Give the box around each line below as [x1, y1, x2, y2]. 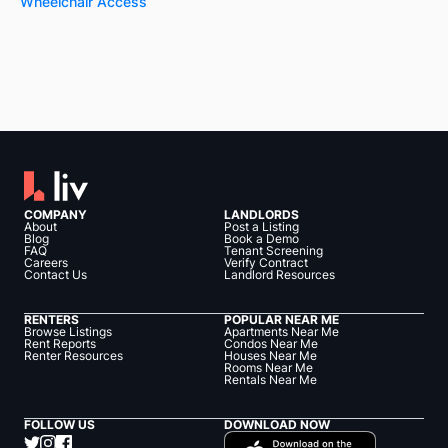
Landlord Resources [224, 267, 335, 283]
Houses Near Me [224, 348, 317, 364]
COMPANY [24, 207, 87, 223]
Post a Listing [224, 219, 299, 235]
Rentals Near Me [224, 372, 317, 388]
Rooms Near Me [224, 360, 313, 376]
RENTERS [24, 312, 79, 328]
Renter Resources [24, 348, 123, 364]
